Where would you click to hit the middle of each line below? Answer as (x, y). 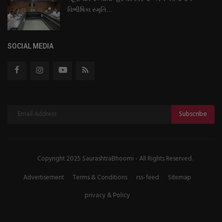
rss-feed (148, 177)
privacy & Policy (107, 195)
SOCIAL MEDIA (30, 46)
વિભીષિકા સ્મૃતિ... (90, 9)
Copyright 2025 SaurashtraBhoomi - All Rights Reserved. (115, 159)
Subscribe (193, 114)
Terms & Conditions (100, 177)
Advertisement (44, 177)
